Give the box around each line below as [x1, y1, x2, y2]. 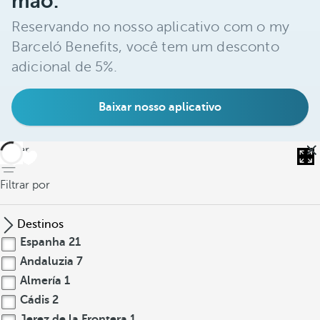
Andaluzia [17, 255, 76, 268]
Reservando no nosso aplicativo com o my [11, 19, 289, 35]
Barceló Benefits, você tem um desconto [11, 39, 279, 55]
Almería [17, 274, 64, 287]
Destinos [17, 218, 64, 231]
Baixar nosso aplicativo [99, 101, 221, 114]
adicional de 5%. [11, 59, 118, 75]
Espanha [17, 236, 69, 249]
